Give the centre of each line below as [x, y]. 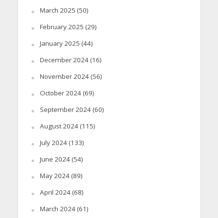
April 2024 [55, 192]
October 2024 [60, 93]
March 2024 [57, 209]
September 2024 [65, 109]
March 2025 [57, 10]
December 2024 [64, 60]
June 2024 [55, 159]
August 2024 [59, 126]
